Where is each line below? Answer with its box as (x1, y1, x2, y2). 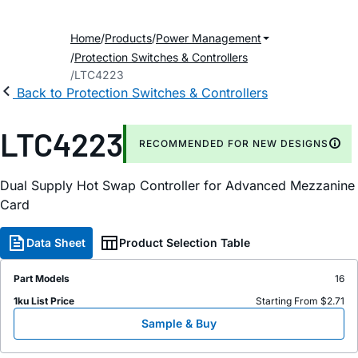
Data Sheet (26, 236, 86, 249)
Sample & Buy (141, 316, 217, 330)
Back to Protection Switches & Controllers (17, 85, 268, 101)
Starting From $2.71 (256, 295, 344, 307)
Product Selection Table (119, 236, 250, 249)
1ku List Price (14, 295, 74, 307)
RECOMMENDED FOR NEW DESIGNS (139, 137, 328, 149)
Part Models (14, 272, 70, 284)
